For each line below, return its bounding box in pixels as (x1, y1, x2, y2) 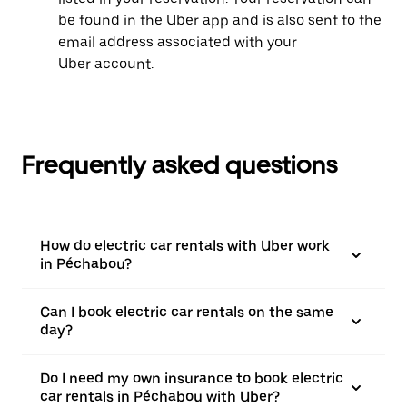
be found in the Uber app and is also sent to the (58, 12, 382, 29)
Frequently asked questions (22, 149, 338, 180)
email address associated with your (58, 34, 297, 51)
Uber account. (58, 55, 154, 73)
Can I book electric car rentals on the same (40, 303, 333, 321)
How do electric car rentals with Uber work (40, 237, 330, 254)
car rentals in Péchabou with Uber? (40, 388, 280, 405)
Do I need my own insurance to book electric (40, 370, 343, 387)
